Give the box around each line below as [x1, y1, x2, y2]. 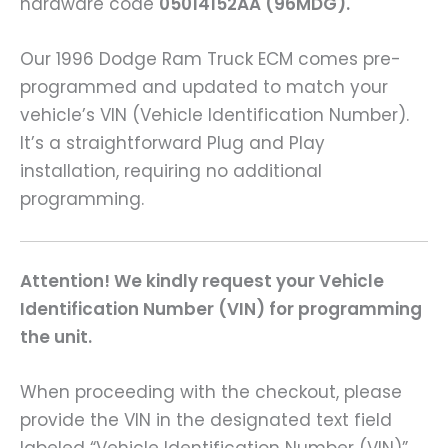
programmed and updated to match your [20, 75, 388, 100]
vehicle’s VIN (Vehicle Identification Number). [20, 103, 409, 128]
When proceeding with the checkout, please [20, 380, 402, 405]
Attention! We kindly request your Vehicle [20, 269, 384, 294]
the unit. [20, 325, 92, 350]
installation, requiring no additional [20, 159, 322, 184]
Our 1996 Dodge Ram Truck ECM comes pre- [20, 47, 401, 72]
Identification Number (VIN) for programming [20, 297, 422, 322]
